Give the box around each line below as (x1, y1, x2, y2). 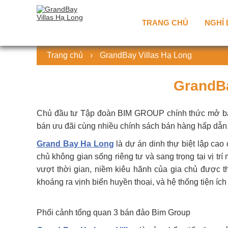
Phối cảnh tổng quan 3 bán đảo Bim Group (37, 208, 190, 217)
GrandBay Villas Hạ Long (100, 51, 192, 60)
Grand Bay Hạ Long (37, 139, 114, 148)
